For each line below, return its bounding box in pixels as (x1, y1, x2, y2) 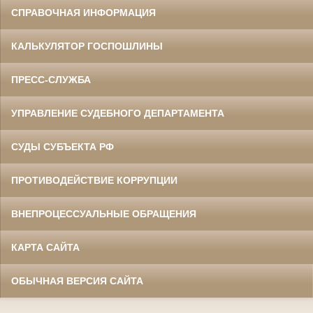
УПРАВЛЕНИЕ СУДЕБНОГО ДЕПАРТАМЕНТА (11, 107, 224, 119)
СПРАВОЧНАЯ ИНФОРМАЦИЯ (11, 6, 156, 18)
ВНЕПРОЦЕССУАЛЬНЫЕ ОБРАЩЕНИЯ (11, 208, 196, 219)
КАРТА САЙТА (11, 241, 80, 253)
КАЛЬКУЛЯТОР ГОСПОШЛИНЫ (11, 40, 163, 52)
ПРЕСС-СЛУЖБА (11, 73, 91, 85)
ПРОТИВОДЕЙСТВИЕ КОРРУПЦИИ (11, 174, 177, 186)
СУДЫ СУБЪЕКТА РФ (11, 140, 114, 152)
